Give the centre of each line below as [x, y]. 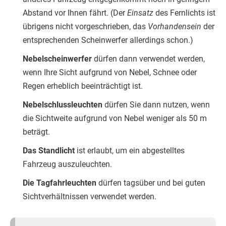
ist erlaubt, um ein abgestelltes [130, 151]
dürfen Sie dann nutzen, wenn [157, 105]
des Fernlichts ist [185, 13]
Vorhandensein [176, 27]
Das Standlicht [49, 151]
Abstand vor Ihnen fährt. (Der [75, 13]
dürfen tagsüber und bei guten [151, 183]
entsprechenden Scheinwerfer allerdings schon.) [108, 40]
